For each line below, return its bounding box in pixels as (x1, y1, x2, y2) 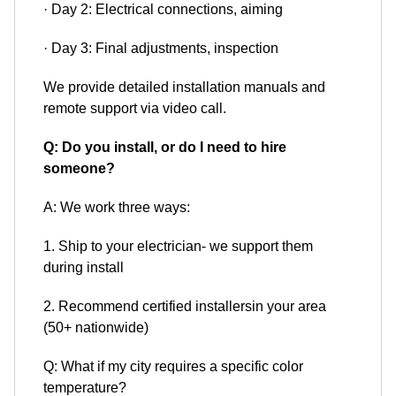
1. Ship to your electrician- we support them (43, 239, 313, 255)
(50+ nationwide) (43, 320, 148, 336)
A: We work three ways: (43, 200, 190, 216)
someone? (43, 161, 115, 177)
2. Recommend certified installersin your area (43, 299, 326, 315)
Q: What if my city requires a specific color (43, 359, 303, 375)
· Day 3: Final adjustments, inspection (43, 41, 278, 57)
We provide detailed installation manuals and (43, 80, 325, 95)
